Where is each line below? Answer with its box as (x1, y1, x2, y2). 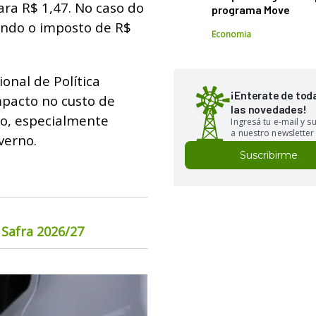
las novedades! (231, 102, 307, 116)
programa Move (212, 3, 291, 16)
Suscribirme (240, 149, 298, 162)
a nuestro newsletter (231, 127, 315, 139)
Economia (212, 28, 252, 40)
